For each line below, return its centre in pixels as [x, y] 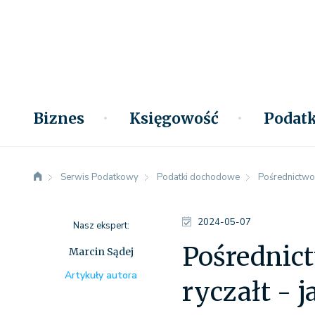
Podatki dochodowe [198, 177]
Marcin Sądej [101, 252]
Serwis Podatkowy [99, 177]
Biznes [59, 118]
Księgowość [174, 118]
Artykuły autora [101, 275]
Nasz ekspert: [101, 226]
